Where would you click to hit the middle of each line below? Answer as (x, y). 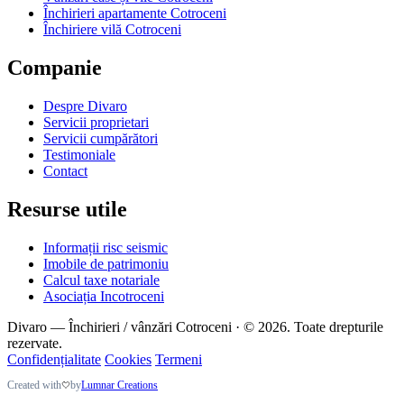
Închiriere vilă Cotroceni (112, 29)
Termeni (179, 359)
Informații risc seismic (106, 247)
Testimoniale (79, 154)
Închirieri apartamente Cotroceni (135, 13)
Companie (55, 67)
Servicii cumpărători (101, 138)
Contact (65, 170)
